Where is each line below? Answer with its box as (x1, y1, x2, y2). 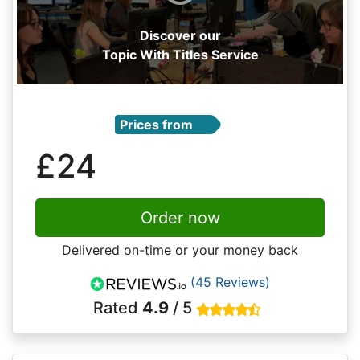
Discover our (139, 27, 221, 44)
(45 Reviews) (190, 274, 270, 291)
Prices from (120, 116, 194, 133)
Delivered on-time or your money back (62, 242, 298, 259)
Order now (140, 208, 220, 228)
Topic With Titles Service (101, 47, 259, 63)
